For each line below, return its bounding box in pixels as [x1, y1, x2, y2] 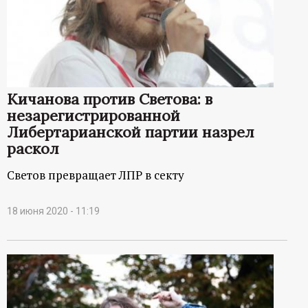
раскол [7, 138, 59, 158]
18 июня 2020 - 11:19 [7, 205, 100, 217]
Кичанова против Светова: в [7, 89, 212, 109]
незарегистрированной [7, 105, 180, 125]
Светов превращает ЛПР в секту [7, 166, 184, 183]
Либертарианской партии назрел [7, 122, 254, 142]
